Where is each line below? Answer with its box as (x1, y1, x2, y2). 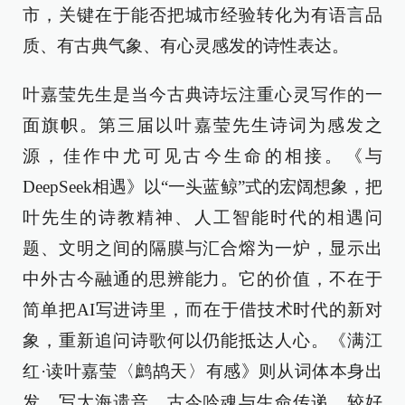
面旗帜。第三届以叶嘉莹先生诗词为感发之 (23, 116, 382, 135)
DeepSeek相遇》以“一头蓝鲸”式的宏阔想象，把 (23, 177, 382, 196)
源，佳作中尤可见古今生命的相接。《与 (23, 146, 382, 165)
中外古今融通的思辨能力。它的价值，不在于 (23, 269, 382, 288)
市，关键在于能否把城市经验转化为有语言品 (23, 5, 382, 24)
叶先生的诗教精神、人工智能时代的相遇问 (23, 208, 382, 227)
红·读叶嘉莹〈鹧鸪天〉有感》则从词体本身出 (23, 362, 382, 381)
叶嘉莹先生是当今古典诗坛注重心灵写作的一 (23, 85, 382, 104)
